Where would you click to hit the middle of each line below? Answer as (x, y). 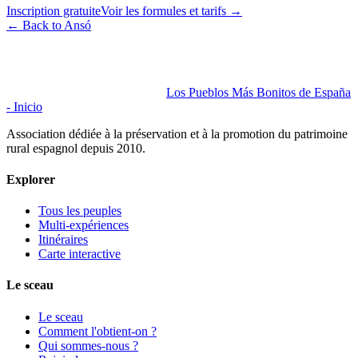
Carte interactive (80, 254)
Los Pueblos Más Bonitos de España (259, 92)
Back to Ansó (57, 25)
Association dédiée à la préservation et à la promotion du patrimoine (177, 133)
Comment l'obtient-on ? (97, 331)
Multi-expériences (84, 225)
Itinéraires (63, 240)
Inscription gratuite (54, 10)
